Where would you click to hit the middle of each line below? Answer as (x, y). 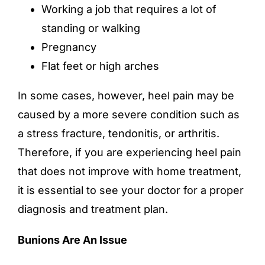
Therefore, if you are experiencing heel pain (130, 153)
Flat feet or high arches (100, 66)
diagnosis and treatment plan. (93, 209)
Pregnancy (69, 47)
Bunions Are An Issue (72, 240)
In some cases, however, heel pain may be (126, 96)
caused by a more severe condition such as (129, 115)
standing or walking (91, 28)
